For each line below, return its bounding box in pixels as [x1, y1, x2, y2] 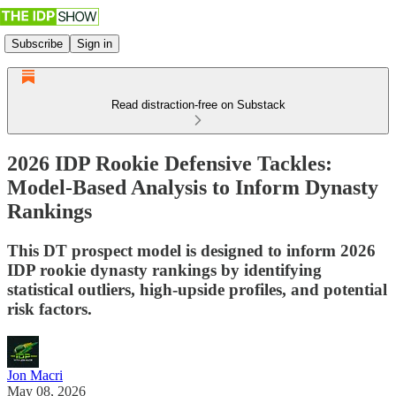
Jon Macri [7, 367, 63, 383]
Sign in [77, 36, 112, 50]
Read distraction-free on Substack [110, 98, 286, 111]
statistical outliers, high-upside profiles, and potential [7, 279, 387, 299]
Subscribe [11, 36, 63, 50]
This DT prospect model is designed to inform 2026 [7, 240, 376, 260]
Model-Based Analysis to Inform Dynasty [7, 175, 378, 199]
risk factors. [7, 299, 92, 318]
